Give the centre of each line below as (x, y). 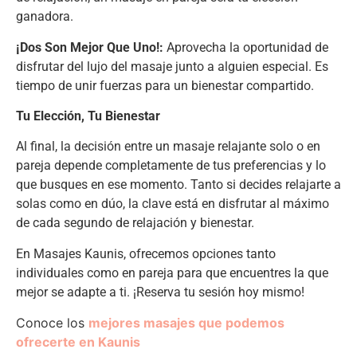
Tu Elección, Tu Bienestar (88, 116)
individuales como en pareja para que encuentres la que (172, 273)
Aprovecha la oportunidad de (246, 47)
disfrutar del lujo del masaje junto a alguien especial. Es (172, 66)
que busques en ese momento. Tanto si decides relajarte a (178, 185)
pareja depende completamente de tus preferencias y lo (171, 166)
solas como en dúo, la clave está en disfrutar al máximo (173, 204)
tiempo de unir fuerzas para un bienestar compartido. (165, 85)
